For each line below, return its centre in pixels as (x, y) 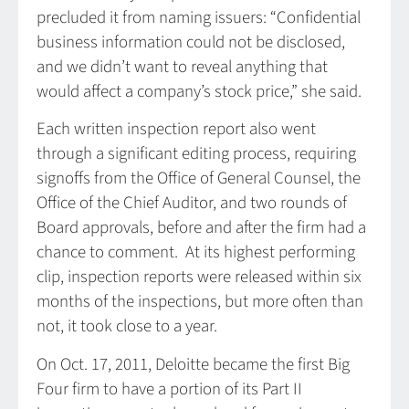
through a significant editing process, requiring (196, 154)
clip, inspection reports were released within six (199, 278)
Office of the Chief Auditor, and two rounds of (192, 204)
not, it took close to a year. (127, 327)
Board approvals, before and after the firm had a (201, 228)
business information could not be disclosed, (191, 42)
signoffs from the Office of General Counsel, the (199, 179)
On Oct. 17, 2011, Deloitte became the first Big (193, 364)
